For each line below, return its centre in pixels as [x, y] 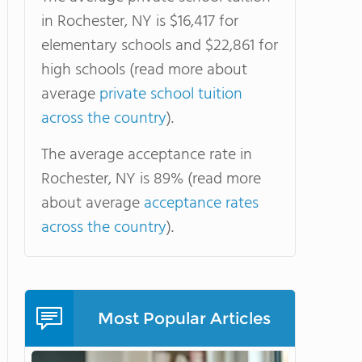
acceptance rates [201, 204]
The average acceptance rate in [147, 155]
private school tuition [171, 95]
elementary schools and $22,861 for [160, 46]
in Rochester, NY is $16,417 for [140, 22]
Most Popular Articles [184, 318]
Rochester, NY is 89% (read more [151, 179]
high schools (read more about [144, 70]
